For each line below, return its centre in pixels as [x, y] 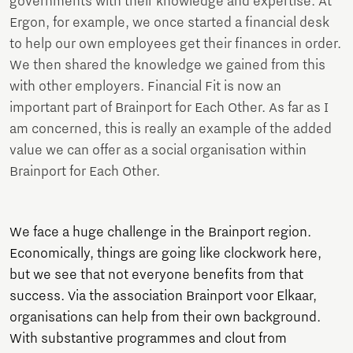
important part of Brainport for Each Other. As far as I [169, 108]
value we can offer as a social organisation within [158, 150]
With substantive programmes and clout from [148, 338]
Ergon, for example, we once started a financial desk [169, 22]
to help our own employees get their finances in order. [175, 44]
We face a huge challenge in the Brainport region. [160, 232]
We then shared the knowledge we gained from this [167, 65]
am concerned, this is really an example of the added [171, 129]
